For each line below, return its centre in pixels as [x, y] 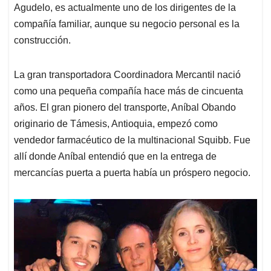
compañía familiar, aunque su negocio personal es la [127, 24]
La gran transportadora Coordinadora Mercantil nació [127, 75]
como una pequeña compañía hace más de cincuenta [129, 91]
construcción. [42, 41]
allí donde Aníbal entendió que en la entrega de [115, 157]
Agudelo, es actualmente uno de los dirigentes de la [125, 8]
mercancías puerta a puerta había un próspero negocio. [132, 173]
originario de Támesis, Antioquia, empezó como [116, 124]
